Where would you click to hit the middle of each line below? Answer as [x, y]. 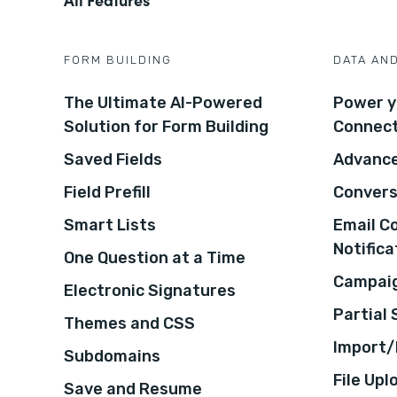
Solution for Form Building [166, 126]
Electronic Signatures [150, 290]
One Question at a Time [155, 257]
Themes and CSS [129, 323]
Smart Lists [110, 225]
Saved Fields [113, 159]
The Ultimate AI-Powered [163, 102]
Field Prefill [107, 192]
